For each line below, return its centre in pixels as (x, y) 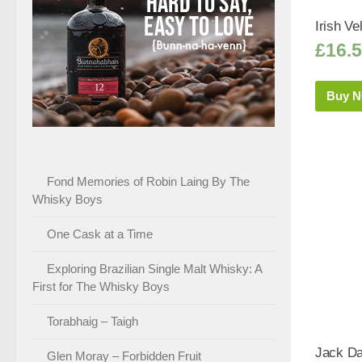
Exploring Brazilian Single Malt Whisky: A (154, 268)
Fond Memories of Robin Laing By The (148, 181)
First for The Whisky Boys (101, 286)
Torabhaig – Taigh (93, 321)
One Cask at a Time (100, 234)
